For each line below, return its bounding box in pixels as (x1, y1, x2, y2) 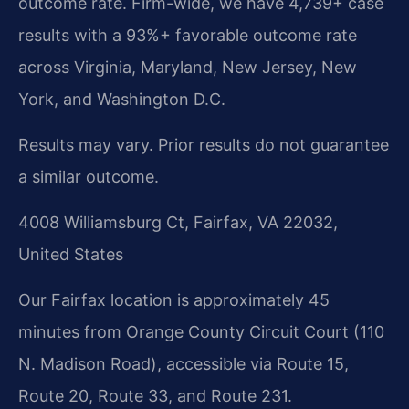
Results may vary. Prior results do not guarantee (18, 134, 389, 154)
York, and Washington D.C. (18, 89, 225, 109)
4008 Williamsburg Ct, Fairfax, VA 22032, (18, 212, 338, 232)
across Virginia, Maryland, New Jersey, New (18, 57, 357, 77)
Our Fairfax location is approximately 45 (18, 289, 330, 309)
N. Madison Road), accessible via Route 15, (18, 353, 349, 373)
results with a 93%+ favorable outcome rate (18, 25, 357, 45)
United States (18, 244, 123, 264)
